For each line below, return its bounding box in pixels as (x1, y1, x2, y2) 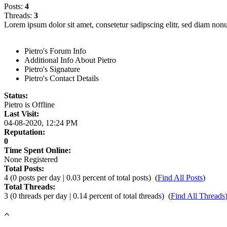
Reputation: (4, 128, 45, 136)
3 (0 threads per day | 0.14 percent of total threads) (4, 192, 164, 200)
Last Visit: (4, 109, 39, 118)
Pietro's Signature (24, 65, 80, 73)
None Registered (4, 155, 58, 164)
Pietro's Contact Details (24, 74, 99, 83)
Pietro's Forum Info (24, 47, 86, 55)
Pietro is (4, 100, 32, 109)
